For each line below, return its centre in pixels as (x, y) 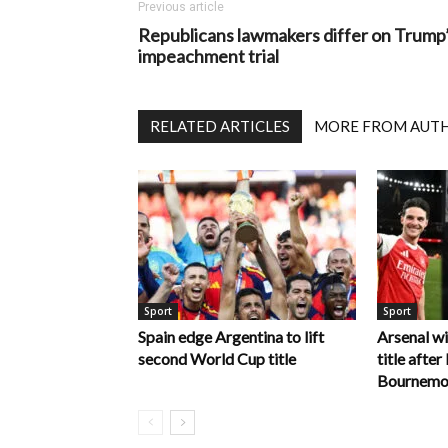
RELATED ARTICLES (220, 126)
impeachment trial (208, 56)
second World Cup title (217, 358)
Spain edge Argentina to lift (231, 336)
